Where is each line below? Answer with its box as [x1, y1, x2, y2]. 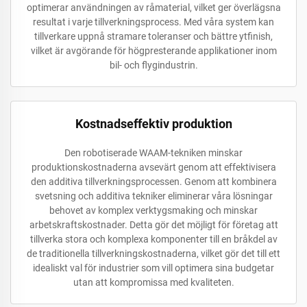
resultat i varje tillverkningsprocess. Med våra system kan [33, 16, 274, 27]
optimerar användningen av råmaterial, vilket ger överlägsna [26, 1, 281, 13]
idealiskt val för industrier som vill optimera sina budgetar [33, 262, 274, 273]
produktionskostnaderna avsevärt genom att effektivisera [31, 161, 276, 173]
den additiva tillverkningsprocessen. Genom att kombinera [30, 175, 277, 187]
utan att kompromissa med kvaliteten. [73, 276, 234, 288]
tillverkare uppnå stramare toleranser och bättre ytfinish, [34, 30, 273, 42]
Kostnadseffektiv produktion [75, 116, 232, 131]
